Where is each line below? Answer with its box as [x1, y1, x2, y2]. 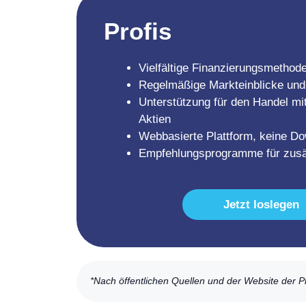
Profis [104, 18, 171, 45]
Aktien [139, 113, 171, 126]
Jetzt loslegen [223, 198, 299, 212]
